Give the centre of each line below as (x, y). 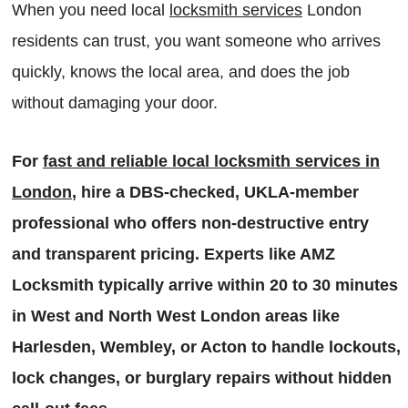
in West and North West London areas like (176, 316)
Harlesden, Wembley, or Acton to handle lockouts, (206, 347)
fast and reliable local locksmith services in (211, 162)
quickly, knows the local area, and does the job (181, 72)
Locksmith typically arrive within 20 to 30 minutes (205, 286)
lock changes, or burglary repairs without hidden (202, 378)
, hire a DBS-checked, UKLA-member (215, 193)
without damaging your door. (115, 103)
